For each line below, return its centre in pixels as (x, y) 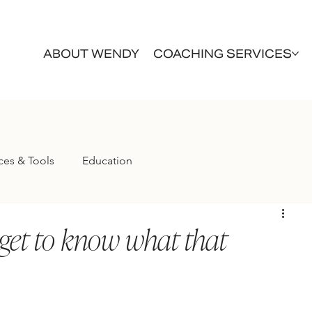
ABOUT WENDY (91, 54)
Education (107, 160)
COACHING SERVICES (222, 54)
